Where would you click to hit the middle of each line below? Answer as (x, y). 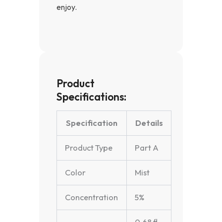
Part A (147, 148)
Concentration (92, 197)
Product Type (89, 148)
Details (149, 123)
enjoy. (67, 7)
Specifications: (91, 96)
